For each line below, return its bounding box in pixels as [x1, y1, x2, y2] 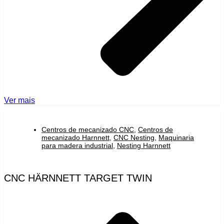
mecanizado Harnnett [41, 133, 109, 142]
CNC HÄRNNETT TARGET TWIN [4, 172, 152, 184]
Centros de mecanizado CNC [41, 125, 134, 134]
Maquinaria [158, 133, 194, 142]
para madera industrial [41, 141, 113, 150]
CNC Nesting [113, 133, 154, 142]
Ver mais [4, 96, 35, 105]
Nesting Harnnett [117, 141, 170, 150]
